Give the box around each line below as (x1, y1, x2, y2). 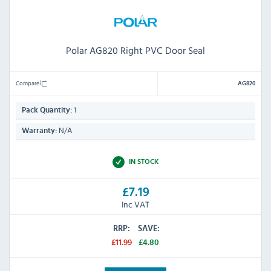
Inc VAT (122, 197, 149, 211)
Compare (16, 78, 41, 88)
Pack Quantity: (22, 106, 72, 115)
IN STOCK (128, 158, 159, 166)
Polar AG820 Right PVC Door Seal (66, 43, 205, 58)
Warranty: (22, 127, 57, 135)
